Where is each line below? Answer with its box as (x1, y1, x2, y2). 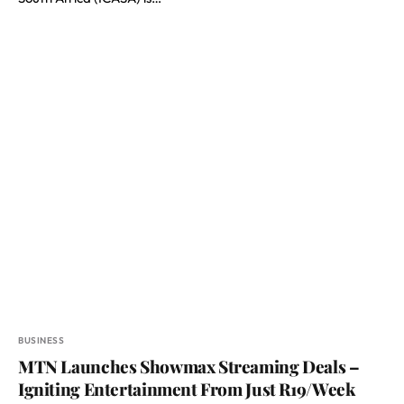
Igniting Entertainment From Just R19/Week (18, 377, 355, 400)
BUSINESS (18, 335, 64, 346)
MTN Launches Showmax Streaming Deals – (18, 354, 360, 378)
